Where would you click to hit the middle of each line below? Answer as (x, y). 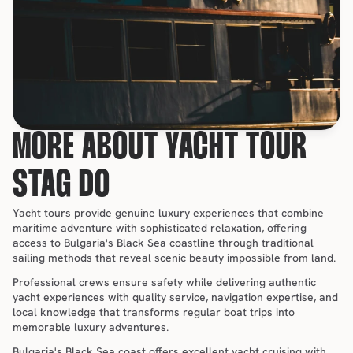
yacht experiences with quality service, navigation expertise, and (175, 297)
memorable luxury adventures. (91, 327)
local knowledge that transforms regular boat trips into (154, 312)
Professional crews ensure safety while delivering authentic (164, 282)
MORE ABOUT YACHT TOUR (160, 149)
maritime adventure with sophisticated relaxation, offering (160, 228)
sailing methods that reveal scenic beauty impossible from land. (174, 258)
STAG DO (61, 186)
